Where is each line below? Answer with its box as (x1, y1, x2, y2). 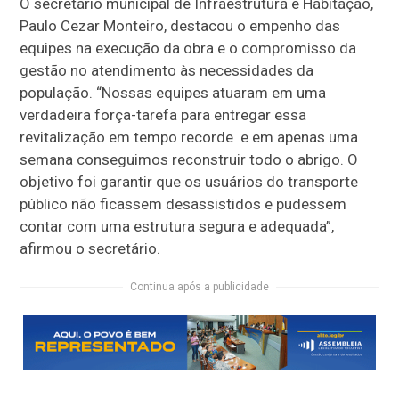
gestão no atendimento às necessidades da (20, 61, 314, 79)
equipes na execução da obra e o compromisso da (20, 38, 357, 57)
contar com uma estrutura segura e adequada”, (20, 216, 335, 235)
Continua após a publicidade (130, 280, 269, 293)
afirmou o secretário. (20, 239, 161, 257)
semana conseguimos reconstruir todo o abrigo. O (20, 150, 359, 168)
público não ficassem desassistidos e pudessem (20, 194, 347, 213)
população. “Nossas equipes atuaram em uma (20, 83, 327, 102)
